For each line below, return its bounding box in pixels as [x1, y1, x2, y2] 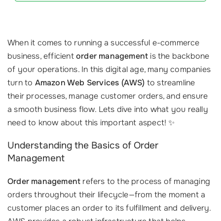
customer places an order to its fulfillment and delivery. [7, 202, 211, 213]
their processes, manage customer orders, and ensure [7, 90, 208, 101]
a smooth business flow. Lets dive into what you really [7, 104, 208, 114]
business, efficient [7, 50, 76, 61]
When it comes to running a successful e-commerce [7, 37, 200, 48]
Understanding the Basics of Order [7, 139, 158, 151]
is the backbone [148, 50, 210, 61]
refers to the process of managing [80, 176, 211, 186]
